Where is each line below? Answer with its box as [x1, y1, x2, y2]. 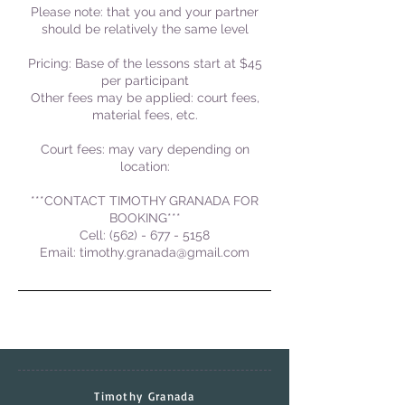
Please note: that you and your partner [31, 5, 259, 20]
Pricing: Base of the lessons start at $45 [27, 56, 262, 71]
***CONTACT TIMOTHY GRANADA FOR [31, 193, 259, 209]
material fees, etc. [91, 108, 198, 123]
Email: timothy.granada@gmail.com [40, 245, 250, 260]
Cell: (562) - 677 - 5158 [80, 228, 210, 243]
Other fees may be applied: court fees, [30, 90, 259, 106]
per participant [100, 73, 189, 89]
